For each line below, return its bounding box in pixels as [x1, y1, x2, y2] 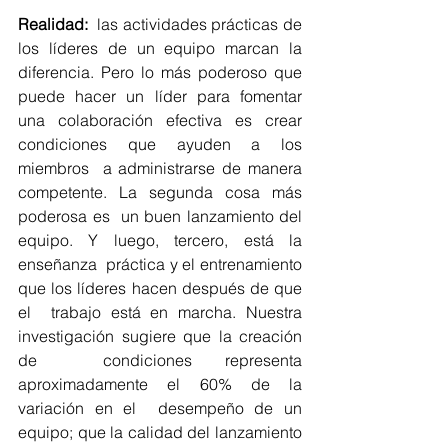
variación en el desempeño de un [18, 398, 302, 419]
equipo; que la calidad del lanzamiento [18, 422, 302, 443]
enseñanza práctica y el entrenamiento [18, 254, 302, 275]
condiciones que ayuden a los [18, 134, 302, 155]
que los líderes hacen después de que [18, 278, 302, 299]
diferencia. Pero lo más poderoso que [18, 62, 302, 83]
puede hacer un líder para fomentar [18, 86, 302, 107]
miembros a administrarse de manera [18, 158, 302, 179]
